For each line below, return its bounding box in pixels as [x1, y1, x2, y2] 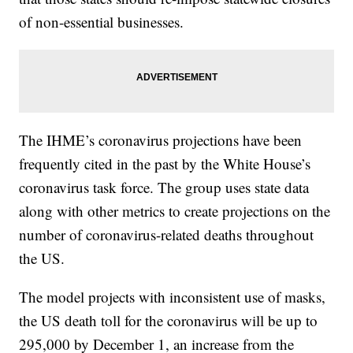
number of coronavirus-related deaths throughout [19, 224, 314, 244]
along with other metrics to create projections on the [19, 200, 331, 221]
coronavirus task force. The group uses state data [19, 176, 310, 197]
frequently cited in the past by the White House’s [19, 153, 311, 173]
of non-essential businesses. [19, 11, 184, 32]
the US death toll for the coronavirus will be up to [19, 310, 318, 330]
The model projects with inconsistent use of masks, [19, 286, 326, 307]
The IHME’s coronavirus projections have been [19, 129, 303, 150]
